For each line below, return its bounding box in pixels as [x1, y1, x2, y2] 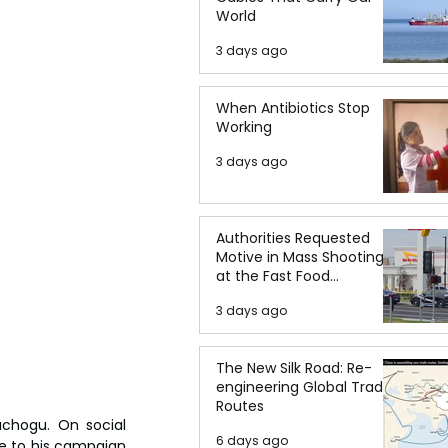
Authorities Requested [216, 228, 370, 248]
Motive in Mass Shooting [216, 247, 384, 267]
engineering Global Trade [216, 377, 392, 397]
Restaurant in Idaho [216, 285, 352, 305]
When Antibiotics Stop [216, 98, 370, 118]
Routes [216, 396, 264, 416]
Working [216, 117, 272, 137]
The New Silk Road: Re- [216, 358, 372, 378]
